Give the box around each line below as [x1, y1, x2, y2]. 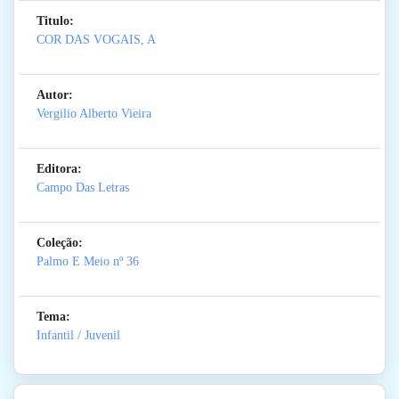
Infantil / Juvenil [37, 329, 120, 343]
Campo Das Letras [37, 181, 129, 195]
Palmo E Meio [37, 255, 110, 269]
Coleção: [37, 236, 83, 250]
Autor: [37, 88, 73, 102]
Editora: [37, 162, 82, 176]
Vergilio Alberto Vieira [37, 107, 151, 121]
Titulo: [37, 14, 74, 28]
